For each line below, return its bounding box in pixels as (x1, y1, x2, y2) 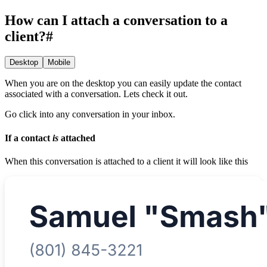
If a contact (5, 132, 52, 143)
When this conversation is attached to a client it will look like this (5, 156, 248, 166)
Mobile (48, 58, 70, 67)
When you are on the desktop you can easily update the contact (5, 78, 241, 89)
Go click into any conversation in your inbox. (5, 109, 175, 120)
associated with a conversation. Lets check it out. (5, 89, 188, 100)
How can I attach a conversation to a (5, 12, 228, 28)
